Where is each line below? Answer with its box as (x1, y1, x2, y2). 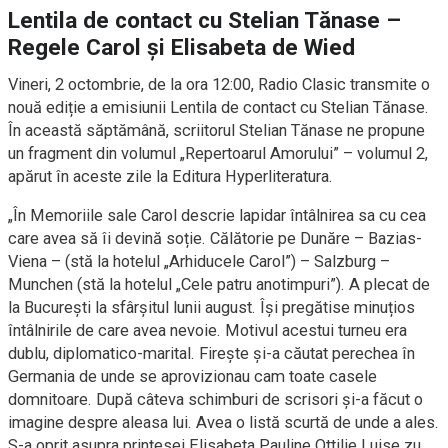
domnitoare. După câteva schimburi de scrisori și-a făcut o (8, 390, 423, 410)
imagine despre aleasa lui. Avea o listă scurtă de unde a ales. (8, 413, 439, 433)
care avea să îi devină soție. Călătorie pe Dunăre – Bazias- (8, 229, 422, 249)
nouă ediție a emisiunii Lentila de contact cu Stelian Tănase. (8, 98, 429, 118)
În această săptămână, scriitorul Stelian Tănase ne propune (8, 121, 425, 141)
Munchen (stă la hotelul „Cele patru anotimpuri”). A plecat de (8, 275, 430, 295)
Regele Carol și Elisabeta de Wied (8, 34, 355, 62)
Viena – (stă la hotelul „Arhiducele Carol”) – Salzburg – (8, 252, 390, 272)
